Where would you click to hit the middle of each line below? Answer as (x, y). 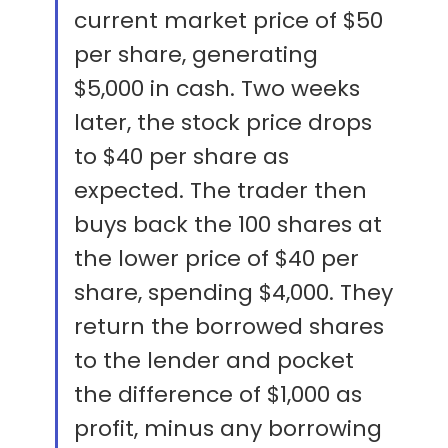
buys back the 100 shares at (228, 225)
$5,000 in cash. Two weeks (217, 89)
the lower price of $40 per (216, 259)
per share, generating (196, 55)
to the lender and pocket (214, 361)
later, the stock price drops (223, 123)
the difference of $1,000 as (218, 395)
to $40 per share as (181, 157)
